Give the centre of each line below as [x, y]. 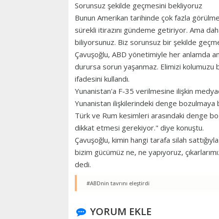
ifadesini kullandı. [102, 79]
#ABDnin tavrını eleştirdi [118, 183]
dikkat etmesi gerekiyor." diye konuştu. [139, 128]
